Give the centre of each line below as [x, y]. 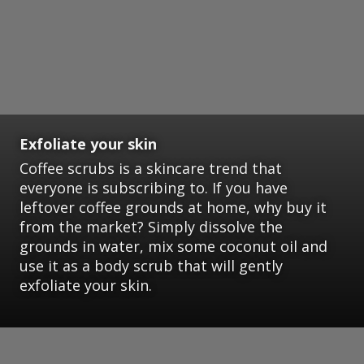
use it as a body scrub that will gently [151, 266]
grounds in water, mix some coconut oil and [173, 247]
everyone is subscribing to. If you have [154, 188]
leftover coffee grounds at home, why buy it [173, 208]
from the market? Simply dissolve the [151, 227]
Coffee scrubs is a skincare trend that [151, 169]
